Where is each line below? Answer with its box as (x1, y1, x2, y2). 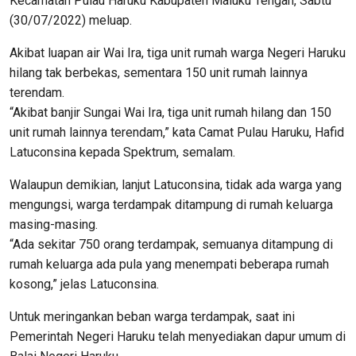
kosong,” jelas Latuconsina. (10, 277, 159, 292)
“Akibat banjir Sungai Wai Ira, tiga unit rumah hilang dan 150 (10, 105, 331, 120)
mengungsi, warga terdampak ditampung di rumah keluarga (10, 197, 333, 212)
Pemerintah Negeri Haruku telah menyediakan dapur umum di (10, 329, 346, 344)
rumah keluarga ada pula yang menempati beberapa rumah (10, 257, 329, 272)
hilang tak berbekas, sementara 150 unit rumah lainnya (10, 65, 308, 80)
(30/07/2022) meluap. (10, 13, 132, 28)
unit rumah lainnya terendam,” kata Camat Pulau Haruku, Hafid (10, 125, 344, 140)
